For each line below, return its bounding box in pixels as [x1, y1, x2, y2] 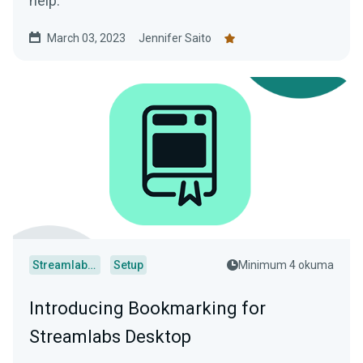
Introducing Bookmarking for [29, 298, 266, 318]
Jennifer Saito [139, 32, 211, 45]
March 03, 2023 [47, 32, 126, 45]
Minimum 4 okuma [238, 258, 334, 271]
